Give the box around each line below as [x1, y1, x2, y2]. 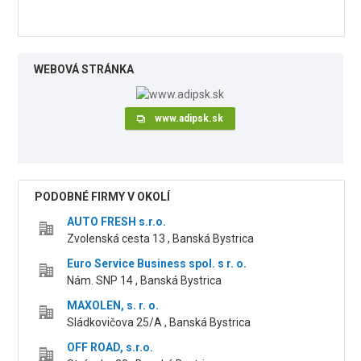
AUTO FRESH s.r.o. [67, 215, 167, 229]
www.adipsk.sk [155, 113, 224, 125]
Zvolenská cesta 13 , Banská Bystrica [67, 232, 255, 246]
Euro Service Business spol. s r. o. [67, 257, 247, 271]
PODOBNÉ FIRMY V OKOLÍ [35, 190, 171, 204]
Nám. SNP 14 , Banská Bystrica [67, 274, 222, 288]
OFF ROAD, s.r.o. [67, 341, 154, 355]
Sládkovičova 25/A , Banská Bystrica [67, 316, 251, 330]
